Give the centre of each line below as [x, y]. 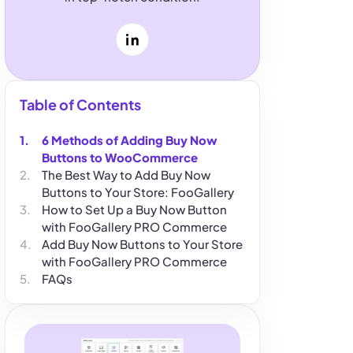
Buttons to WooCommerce [120, 157]
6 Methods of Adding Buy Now [130, 140]
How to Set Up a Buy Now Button [134, 209]
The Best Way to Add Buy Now [126, 175]
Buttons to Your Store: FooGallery [138, 192]
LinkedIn [157, 46]
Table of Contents [80, 104]
